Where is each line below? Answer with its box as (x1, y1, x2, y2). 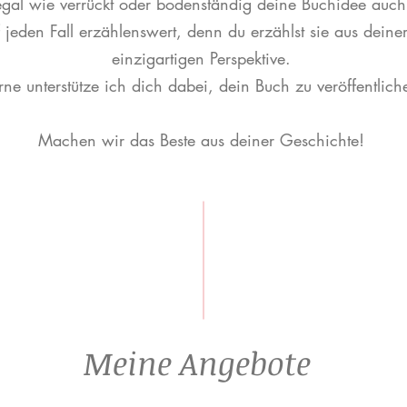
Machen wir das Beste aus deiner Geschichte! (37, 129, 370, 151)
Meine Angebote (83, 341, 311, 384)
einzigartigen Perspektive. (111, 47, 296, 69)
